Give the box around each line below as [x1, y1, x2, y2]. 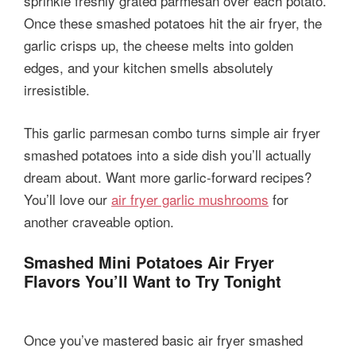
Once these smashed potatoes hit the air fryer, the [24, 13, 322, 33]
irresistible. [24, 79, 90, 100]
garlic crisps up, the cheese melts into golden [24, 35, 293, 56]
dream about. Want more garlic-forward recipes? [24, 166, 311, 187]
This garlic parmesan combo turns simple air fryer [24, 122, 320, 142]
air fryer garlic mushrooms [111, 188, 269, 209]
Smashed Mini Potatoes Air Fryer [24, 250, 274, 274]
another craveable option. [24, 211, 174, 231]
